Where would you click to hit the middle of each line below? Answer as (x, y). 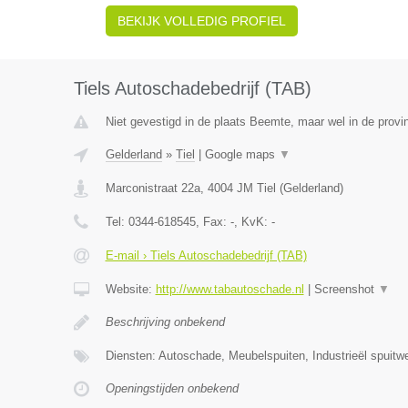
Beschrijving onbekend (165, 322)
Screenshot (346, 289)
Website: (130, 289)
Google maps (241, 154)
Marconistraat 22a (153, 188)
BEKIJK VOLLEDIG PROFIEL (201, 21)
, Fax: (213, 222)
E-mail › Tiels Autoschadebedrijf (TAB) (206, 255)
